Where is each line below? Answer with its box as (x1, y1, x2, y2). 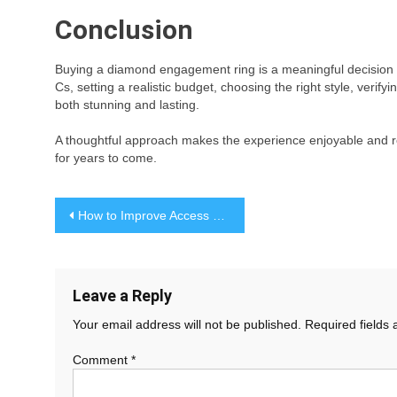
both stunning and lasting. (55, 97, 199, 112)
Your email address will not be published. (73, 317, 301, 331)
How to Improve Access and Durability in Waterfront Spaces (78, 208, 213, 222)
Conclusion (55, 14, 193, 45)
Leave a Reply (73, 286, 172, 305)
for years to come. (55, 151, 157, 165)
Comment (73, 353, 131, 367)
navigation (54, 233, 183, 264)
